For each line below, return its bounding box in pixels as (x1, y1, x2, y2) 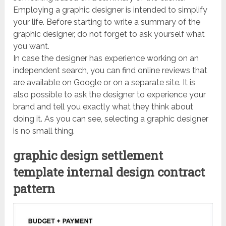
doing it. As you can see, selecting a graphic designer (13, 114, 209, 124)
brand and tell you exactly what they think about (13, 101, 194, 111)
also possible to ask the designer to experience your (13, 89, 206, 99)
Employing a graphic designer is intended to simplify (13, 5, 208, 15)
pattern (13, 180, 55, 197)
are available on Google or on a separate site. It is (13, 77, 196, 87)
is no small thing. (13, 126, 75, 136)
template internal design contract (13, 163, 205, 180)
